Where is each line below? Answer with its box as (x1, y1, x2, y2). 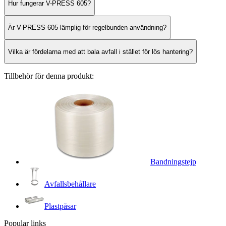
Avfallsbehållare (44, 179, 96, 188)
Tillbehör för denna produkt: (4, 71, 94, 80)
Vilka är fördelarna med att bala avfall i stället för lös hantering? (8, 47, 193, 55)
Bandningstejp (150, 157, 196, 166)
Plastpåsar (44, 201, 76, 210)
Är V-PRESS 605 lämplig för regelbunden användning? (8, 23, 166, 31)
